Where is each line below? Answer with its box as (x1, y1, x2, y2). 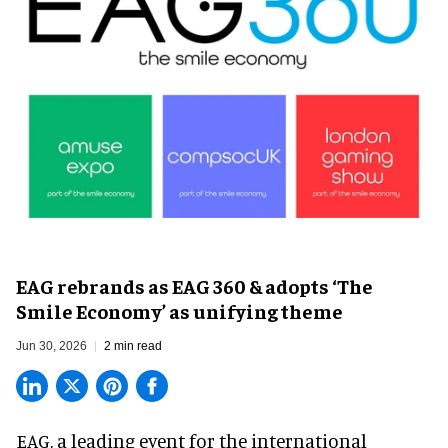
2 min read (104, 339, 162, 354)
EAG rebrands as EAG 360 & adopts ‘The (16, 273, 373, 299)
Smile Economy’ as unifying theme (16, 298, 343, 324)
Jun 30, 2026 (16, 339, 87, 354)
